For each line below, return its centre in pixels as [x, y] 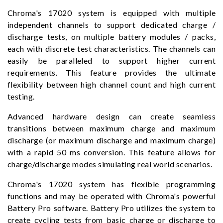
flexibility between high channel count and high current [111, 84]
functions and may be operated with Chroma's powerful [111, 196]
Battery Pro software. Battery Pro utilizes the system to [111, 208]
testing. [21, 96]
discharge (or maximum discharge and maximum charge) [111, 140]
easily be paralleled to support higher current [111, 60]
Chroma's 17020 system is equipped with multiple [111, 13]
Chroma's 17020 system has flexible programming [111, 184]
